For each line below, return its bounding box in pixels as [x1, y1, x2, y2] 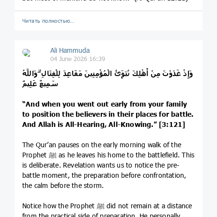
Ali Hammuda [50, 46, 90, 55]
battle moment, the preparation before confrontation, [22, 171, 186, 180]
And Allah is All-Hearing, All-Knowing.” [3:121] [22, 120, 186, 129]
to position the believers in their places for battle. [22, 110, 194, 119]
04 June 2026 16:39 [50, 55, 105, 63]
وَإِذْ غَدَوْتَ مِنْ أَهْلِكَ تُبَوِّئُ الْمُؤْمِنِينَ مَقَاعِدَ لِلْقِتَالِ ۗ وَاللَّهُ [22, 69, 193, 78]
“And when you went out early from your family [22, 100, 187, 108]
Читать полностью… [22, 17, 75, 24]
